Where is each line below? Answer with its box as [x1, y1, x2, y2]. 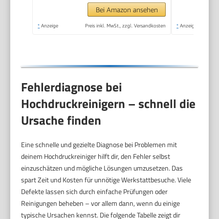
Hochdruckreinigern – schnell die [21, 94, 196, 113]
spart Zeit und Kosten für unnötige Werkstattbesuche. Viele [21, 175, 192, 185]
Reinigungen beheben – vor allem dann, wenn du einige [21, 198, 180, 209]
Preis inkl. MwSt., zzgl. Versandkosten [85, 22, 166, 28]
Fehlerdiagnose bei [21, 78, 122, 97]
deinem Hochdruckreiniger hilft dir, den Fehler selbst [21, 151, 171, 162]
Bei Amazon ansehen [95, 5, 158, 14]
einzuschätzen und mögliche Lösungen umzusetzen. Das [21, 163, 183, 174]
